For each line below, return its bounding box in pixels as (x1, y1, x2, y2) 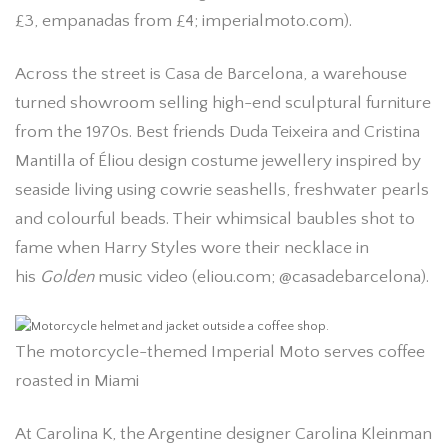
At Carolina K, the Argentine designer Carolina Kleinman (15, 424, 432, 445)
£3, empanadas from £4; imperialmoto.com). (15, 10, 352, 31)
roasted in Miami (15, 371, 139, 392)
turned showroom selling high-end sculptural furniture (15, 92, 431, 113)
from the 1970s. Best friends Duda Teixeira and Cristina (15, 121, 420, 142)
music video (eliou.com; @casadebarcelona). (94, 266, 429, 287)
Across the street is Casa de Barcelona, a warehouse (15, 63, 407, 84)
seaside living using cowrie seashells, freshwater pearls (15, 179, 429, 200)
